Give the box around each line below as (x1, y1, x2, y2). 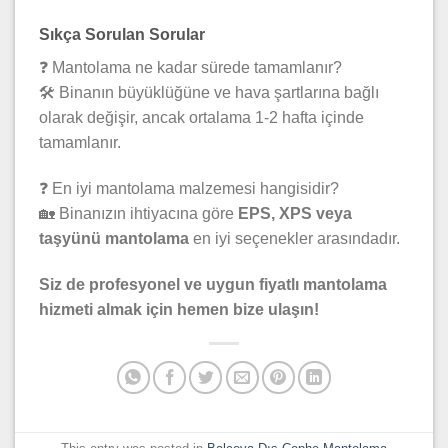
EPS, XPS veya (238, 204, 352, 222)
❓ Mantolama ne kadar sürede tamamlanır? (39, 59, 342, 77)
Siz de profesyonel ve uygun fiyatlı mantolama (39, 275, 387, 293)
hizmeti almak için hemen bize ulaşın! (39, 300, 319, 318)
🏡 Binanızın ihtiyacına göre (39, 204, 238, 222)
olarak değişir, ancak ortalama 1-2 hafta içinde (39, 109, 364, 127)
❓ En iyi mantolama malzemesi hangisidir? (39, 179, 339, 197)
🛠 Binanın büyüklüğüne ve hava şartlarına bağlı (39, 84, 379, 102)
